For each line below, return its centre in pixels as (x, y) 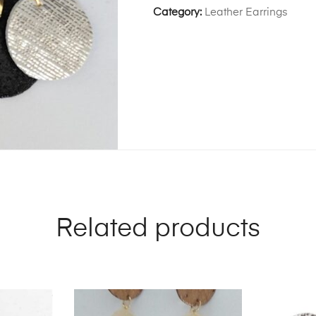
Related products (158, 229)
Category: (179, 12)
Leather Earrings (246, 12)
